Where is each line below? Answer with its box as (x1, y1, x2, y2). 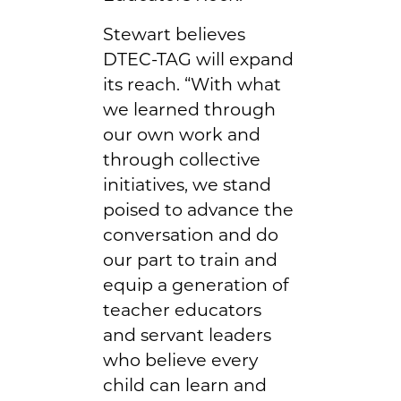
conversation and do (103, 223, 278, 245)
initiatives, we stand (103, 173, 271, 195)
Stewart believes (103, 22, 245, 45)
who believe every (103, 348, 258, 371)
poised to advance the (103, 198, 294, 220)
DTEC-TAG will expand (103, 47, 294, 70)
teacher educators (103, 298, 261, 320)
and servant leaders (103, 323, 271, 346)
